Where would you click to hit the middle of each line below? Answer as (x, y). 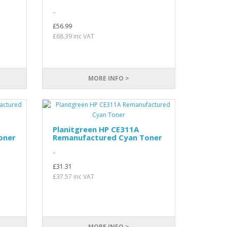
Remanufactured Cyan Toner (108, 137)
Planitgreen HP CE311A (96, 129)
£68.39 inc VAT (74, 36)
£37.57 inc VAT (74, 177)
